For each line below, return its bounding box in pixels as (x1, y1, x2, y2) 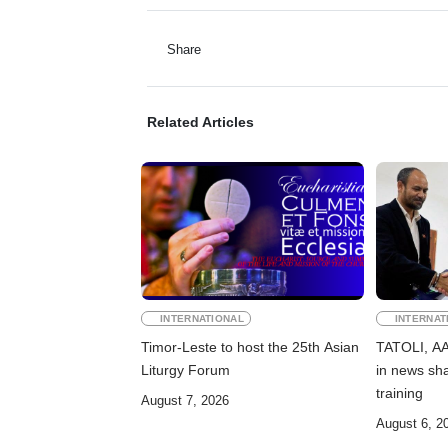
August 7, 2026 (141, 393, 229, 409)
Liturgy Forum (141, 362, 230, 379)
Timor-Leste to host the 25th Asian (141, 339, 359, 356)
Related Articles (147, 114, 254, 131)
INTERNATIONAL (160, 313, 245, 325)
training (375, 385, 423, 402)
